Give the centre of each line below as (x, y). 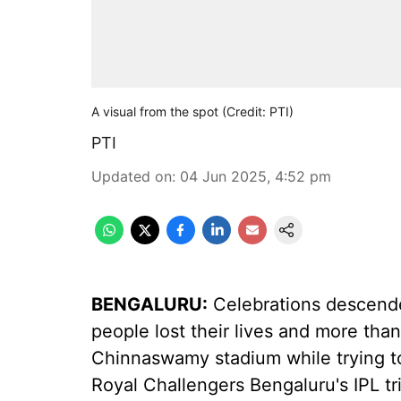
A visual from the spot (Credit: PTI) (192, 111)
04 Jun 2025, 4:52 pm (256, 176)
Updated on (132, 176)
